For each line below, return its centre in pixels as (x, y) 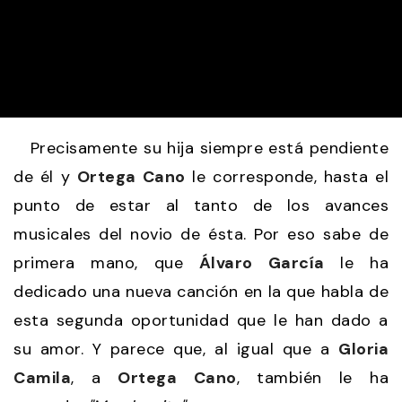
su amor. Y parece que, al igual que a (176, 349)
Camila (42, 377)
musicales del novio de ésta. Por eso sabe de (201, 234)
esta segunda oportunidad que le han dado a (201, 320)
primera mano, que (106, 262)
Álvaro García (262, 262)
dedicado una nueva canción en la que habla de (201, 291)
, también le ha (313, 377)
